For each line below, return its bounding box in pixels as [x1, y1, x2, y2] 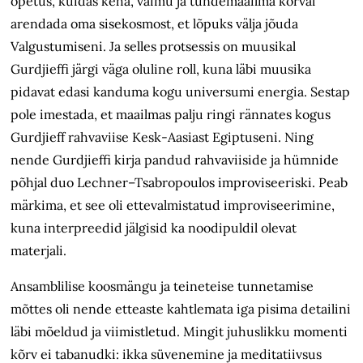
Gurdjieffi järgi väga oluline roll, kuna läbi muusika [11, 61, 312, 78]
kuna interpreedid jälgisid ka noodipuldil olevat [11, 220, 297, 237]
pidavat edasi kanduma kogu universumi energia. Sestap [11, 83, 351, 100]
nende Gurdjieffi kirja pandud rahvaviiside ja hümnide [11, 152, 343, 169]
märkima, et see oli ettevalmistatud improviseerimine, [11, 197, 335, 214]
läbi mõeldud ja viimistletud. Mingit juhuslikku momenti [11, 323, 348, 340]
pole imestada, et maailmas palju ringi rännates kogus [11, 106, 331, 123]
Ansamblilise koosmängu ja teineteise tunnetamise [11, 278, 314, 295]
